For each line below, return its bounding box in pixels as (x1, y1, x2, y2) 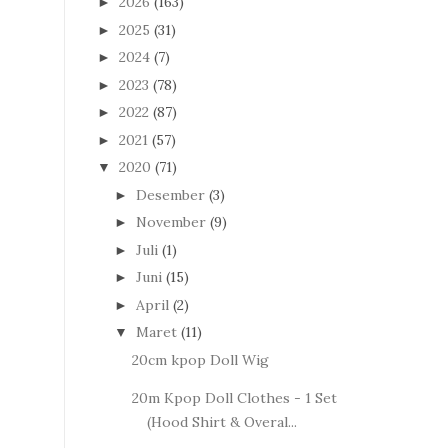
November (135, 213, 206, 232)
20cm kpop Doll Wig (131, 350, 269, 369)
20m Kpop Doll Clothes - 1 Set (131, 388, 337, 407)
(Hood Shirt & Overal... (146, 412, 297, 431)
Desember (135, 185, 205, 204)
